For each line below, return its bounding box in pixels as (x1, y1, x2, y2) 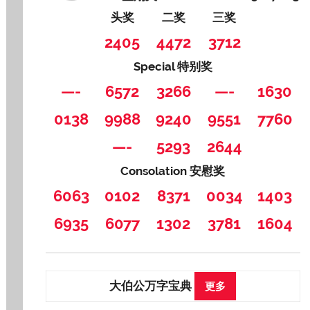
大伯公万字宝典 (109, 278, 195, 293)
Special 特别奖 (133, 60, 212, 74)
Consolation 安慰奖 (120, 164, 226, 179)
